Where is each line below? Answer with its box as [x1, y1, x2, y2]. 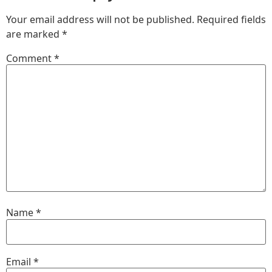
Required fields [197, 12, 266, 26]
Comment [6, 51, 54, 65]
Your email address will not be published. [6, 12, 194, 26]
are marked [6, 27, 62, 41]
